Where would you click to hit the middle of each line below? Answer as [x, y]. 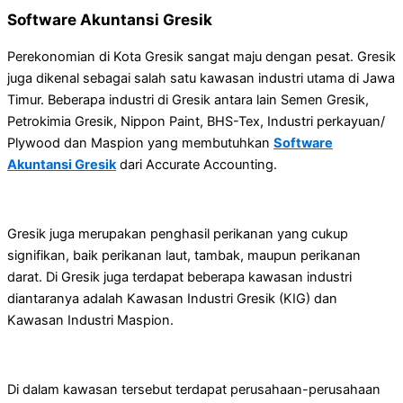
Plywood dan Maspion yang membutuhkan [140, 143]
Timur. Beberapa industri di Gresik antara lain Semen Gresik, [188, 99]
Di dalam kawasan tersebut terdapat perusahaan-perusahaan [194, 390]
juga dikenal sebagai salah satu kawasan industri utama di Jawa [201, 78]
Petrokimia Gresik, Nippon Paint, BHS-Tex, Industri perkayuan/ [196, 121]
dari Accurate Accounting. [197, 164]
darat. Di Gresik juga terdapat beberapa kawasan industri [179, 277]
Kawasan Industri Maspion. [90, 320]
